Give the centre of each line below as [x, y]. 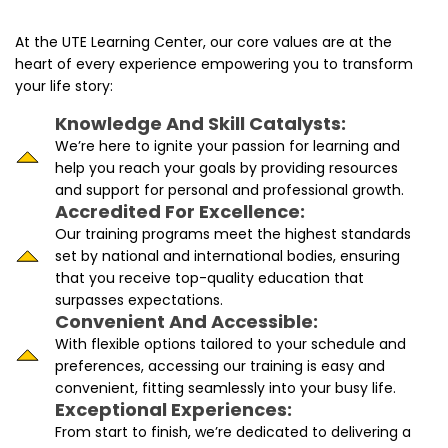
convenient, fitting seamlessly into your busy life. [225, 388]
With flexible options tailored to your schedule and [230, 344]
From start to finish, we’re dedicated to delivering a [233, 432]
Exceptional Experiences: [173, 410]
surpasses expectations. [139, 300]
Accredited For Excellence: [180, 212]
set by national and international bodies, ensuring [227, 256]
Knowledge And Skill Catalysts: [200, 124]
